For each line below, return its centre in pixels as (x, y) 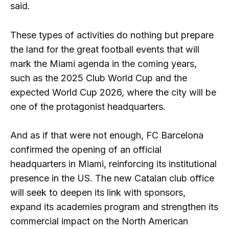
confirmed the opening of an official (86, 150)
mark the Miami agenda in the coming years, (104, 63)
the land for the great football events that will (105, 49)
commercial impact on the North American (99, 221)
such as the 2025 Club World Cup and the (99, 78)
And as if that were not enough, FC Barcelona (107, 135)
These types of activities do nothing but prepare (112, 35)
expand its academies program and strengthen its (114, 207)
